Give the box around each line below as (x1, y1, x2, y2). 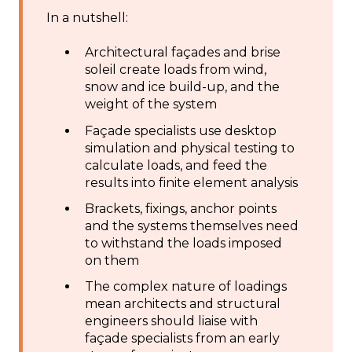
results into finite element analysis (85, 174, 298, 190)
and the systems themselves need (85, 218, 299, 233)
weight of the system (85, 97, 217, 112)
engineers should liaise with (85, 313, 258, 328)
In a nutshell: (46, 10, 131, 26)
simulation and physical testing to (85, 140, 295, 156)
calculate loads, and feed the (85, 157, 267, 173)
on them (85, 252, 139, 268)
